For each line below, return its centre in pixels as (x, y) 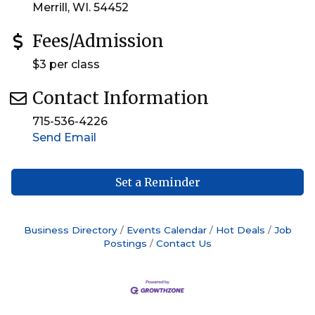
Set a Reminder (157, 182)
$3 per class (66, 64)
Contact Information (121, 98)
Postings (125, 243)
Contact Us (184, 243)
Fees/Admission (98, 41)
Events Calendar (166, 230)
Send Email (64, 137)
